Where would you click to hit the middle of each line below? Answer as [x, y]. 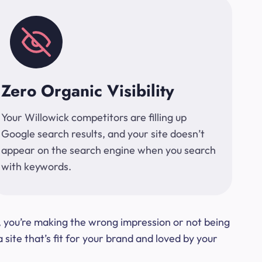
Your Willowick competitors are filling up [94, 117]
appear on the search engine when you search [108, 150]
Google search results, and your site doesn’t [103, 134]
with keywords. [36, 166]
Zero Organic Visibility [88, 91]
